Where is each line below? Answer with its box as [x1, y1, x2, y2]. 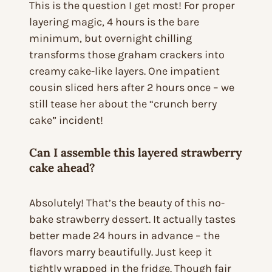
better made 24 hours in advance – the [29, 229, 220, 243]
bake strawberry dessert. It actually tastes [29, 212, 236, 226]
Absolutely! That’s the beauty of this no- [29, 196, 225, 210]
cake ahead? [29, 160, 95, 175]
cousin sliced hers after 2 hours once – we [29, 81, 234, 95]
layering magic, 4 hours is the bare [29, 15, 199, 29]
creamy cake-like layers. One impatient [29, 64, 220, 78]
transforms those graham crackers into [29, 48, 225, 62]
